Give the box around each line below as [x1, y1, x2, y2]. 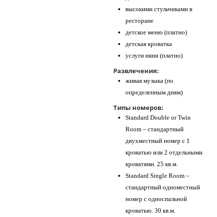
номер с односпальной [125, 195, 187, 202]
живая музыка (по [125, 77, 173, 84]
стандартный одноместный [125, 184, 200, 191]
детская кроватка [125, 40, 172, 47]
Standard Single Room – [125, 172, 189, 179]
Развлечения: [113, 66, 159, 75]
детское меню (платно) [125, 29, 187, 36]
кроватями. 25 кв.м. [125, 160, 178, 168]
